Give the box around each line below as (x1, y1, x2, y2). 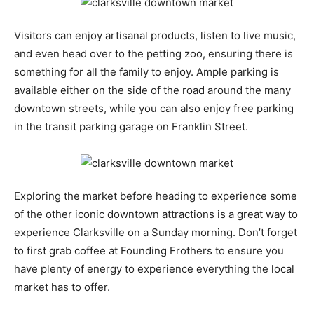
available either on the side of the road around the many (14, 83, 291, 97)
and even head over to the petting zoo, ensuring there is (14, 47, 293, 61)
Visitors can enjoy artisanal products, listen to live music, (14, 29, 296, 43)
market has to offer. (14, 280, 110, 294)
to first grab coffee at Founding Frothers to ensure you (14, 244, 284, 258)
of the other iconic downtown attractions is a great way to (14, 207, 298, 221)
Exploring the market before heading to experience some (14, 189, 297, 203)
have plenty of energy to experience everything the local (14, 262, 294, 276)
